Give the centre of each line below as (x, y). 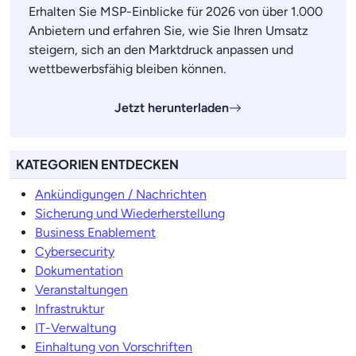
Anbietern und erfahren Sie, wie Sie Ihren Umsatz (168, 31)
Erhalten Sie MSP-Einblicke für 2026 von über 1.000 (176, 12)
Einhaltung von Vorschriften (114, 347)
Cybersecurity (75, 252)
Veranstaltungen (81, 290)
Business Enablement (95, 232)
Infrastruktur (70, 309)
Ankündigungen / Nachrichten (121, 194)
